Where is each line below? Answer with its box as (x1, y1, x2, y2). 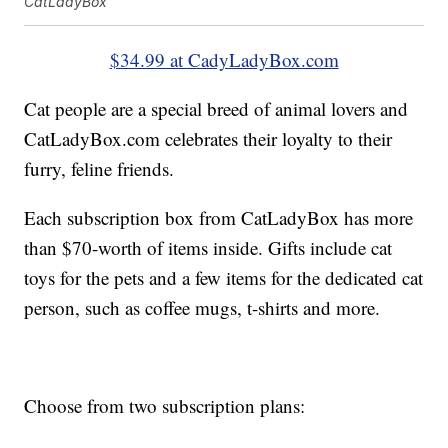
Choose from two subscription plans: (24, 393, 306, 419)
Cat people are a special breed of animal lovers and (24, 96, 409, 122)
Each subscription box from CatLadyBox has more (24, 205, 414, 231)
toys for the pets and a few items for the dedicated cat (24, 265, 424, 291)
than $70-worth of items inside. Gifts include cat (24, 235, 393, 261)
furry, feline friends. (24, 156, 175, 182)
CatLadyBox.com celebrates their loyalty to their (24, 126, 393, 152)
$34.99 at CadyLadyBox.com (109, 47, 339, 73)
